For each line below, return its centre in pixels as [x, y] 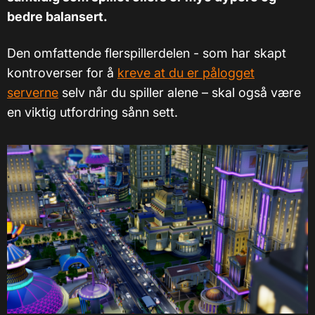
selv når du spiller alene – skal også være [180, 92]
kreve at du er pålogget [186, 72]
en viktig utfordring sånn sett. [92, 112]
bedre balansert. [57, 16]
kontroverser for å [62, 72]
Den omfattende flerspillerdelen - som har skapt [147, 53]
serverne [33, 92]
